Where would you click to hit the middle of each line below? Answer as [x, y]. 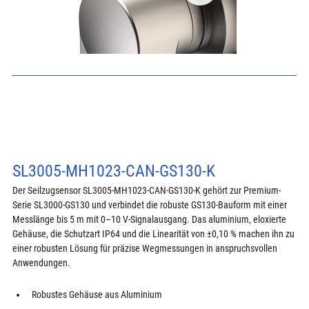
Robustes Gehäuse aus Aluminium [97, 294]
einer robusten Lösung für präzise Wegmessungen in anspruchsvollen [146, 248]
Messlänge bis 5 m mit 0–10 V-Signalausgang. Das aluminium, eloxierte [151, 219]
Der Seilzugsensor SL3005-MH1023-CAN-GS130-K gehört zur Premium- [147, 190]
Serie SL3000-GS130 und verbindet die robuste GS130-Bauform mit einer [151, 205]
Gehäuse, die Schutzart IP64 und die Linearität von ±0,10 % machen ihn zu [155, 233]
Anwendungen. [42, 262]
